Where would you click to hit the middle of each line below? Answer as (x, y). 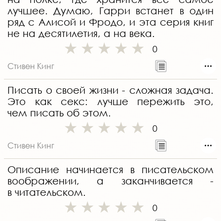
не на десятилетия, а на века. (81, 34)
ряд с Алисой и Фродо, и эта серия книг (110, 22)
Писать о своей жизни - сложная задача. (110, 90)
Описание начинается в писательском (110, 170)
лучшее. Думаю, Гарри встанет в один (110, 11)
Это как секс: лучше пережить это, (110, 102)
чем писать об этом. (59, 113)
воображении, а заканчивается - (110, 181)
